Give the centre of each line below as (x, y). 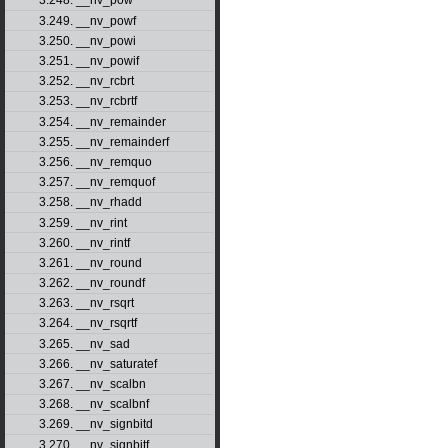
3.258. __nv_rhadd (90, 202)
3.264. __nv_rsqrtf (87, 323)
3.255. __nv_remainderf (103, 141)
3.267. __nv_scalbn (92, 384)
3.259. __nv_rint (82, 222)
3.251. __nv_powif (88, 61)
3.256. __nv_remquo (95, 161)
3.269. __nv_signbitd (95, 424)
